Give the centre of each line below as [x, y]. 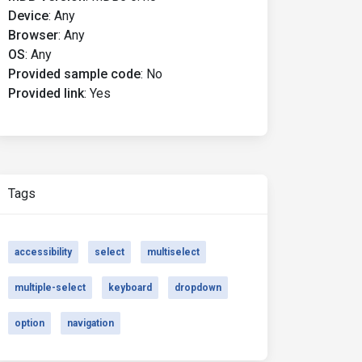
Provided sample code [74, 74]
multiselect [173, 252]
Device [28, 16]
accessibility [43, 252]
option [29, 323]
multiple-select [50, 288]
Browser [33, 35]
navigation [90, 323]
